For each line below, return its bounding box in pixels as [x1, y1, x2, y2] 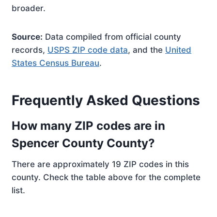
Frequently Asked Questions [12, 92, 200, 108]
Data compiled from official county [43, 32, 181, 42]
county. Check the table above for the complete [12, 172, 201, 182]
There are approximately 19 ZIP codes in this [12, 159, 189, 169]
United [165, 45, 191, 55]
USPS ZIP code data [47, 45, 128, 55]
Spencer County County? [12, 136, 155, 150]
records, [12, 45, 47, 55]
